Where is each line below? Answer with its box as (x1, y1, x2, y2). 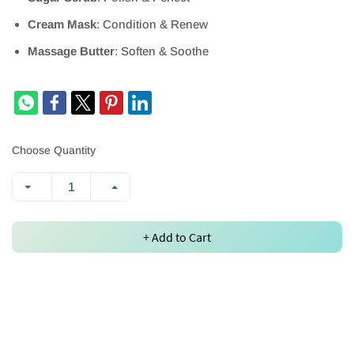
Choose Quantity (12, 144, 96, 156)
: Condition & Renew (96, 18, 208, 31)
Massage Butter (28, 45, 115, 58)
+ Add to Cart (143, 229, 211, 245)
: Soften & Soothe (115, 45, 209, 58)
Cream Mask (28, 18, 96, 31)
